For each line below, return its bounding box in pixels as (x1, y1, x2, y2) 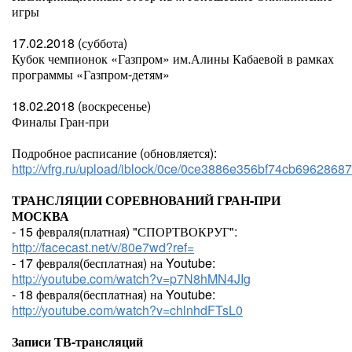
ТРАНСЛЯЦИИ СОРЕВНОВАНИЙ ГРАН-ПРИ (12, 191, 280, 209)
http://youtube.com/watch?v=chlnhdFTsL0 (12, 301, 243, 319)
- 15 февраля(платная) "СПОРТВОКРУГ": (12, 222, 237, 240)
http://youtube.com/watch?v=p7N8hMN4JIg (12, 269, 251, 288)
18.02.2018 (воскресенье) (12, 97, 151, 115)
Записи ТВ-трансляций (12, 332, 143, 350)
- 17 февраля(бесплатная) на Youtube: (12, 254, 215, 272)
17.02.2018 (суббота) (12, 34, 127, 52)
